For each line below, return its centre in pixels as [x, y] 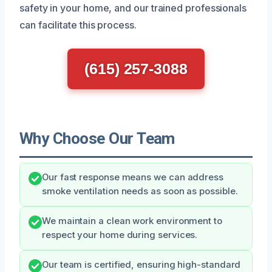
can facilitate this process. [78, 25]
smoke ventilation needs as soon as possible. [140, 191]
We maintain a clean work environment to [132, 221]
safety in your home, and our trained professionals [133, 8]
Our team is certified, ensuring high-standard [141, 264]
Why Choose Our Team [97, 138]
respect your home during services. [120, 235]
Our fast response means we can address [133, 177]
